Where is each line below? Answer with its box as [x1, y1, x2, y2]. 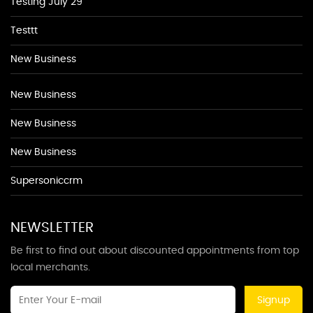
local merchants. [10, 262, 90, 272]
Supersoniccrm [10, 175, 82, 186]
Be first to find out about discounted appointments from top [10, 245, 299, 256]
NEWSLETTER [10, 220, 94, 235]
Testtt [10, 25, 38, 36]
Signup [257, 295, 290, 305]
